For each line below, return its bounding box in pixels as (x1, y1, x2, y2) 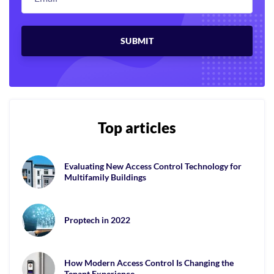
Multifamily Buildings (64, 172, 146, 182)
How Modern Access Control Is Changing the (64, 257, 234, 268)
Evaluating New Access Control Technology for (64, 161, 242, 171)
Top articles (98, 119, 176, 136)
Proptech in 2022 (64, 215, 130, 225)
